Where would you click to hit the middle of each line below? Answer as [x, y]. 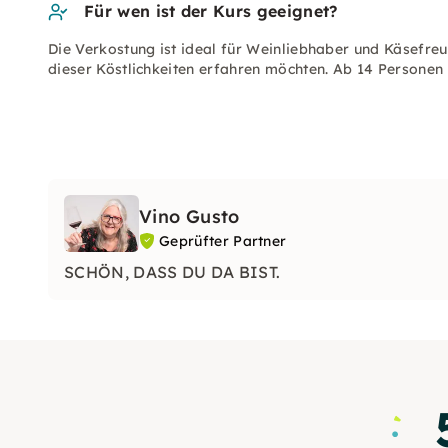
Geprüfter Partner [223, 241]
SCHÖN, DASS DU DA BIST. [172, 271]
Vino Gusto [189, 216]
